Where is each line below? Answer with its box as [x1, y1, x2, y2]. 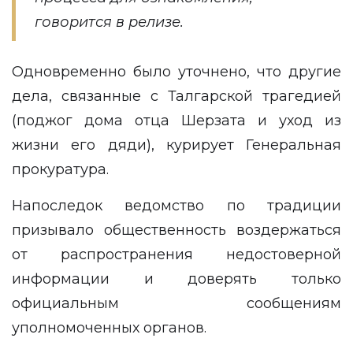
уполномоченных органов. [12, 319, 206, 336]
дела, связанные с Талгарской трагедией [12, 87, 341, 105]
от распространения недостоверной [12, 246, 341, 263]
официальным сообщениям [12, 295, 341, 312]
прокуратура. [12, 161, 113, 178]
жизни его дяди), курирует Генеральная [12, 136, 341, 154]
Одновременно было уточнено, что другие [12, 63, 341, 80]
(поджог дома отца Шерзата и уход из [12, 112, 341, 129]
